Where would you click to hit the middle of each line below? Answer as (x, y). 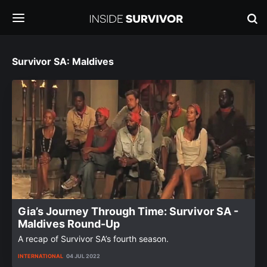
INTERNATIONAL (41, 256)
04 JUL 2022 (83, 256)
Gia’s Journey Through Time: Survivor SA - (128, 211)
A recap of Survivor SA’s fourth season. (93, 239)
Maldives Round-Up (69, 224)
